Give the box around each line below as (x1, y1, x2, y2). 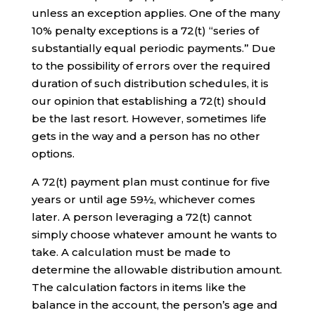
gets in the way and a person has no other (31, 129, 260, 143)
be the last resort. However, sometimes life (31, 111, 266, 125)
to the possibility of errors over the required (31, 58, 271, 72)
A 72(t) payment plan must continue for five (31, 174, 270, 188)
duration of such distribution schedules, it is (31, 76, 269, 90)
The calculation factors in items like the (31, 280, 246, 294)
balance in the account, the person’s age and (31, 297, 278, 311)
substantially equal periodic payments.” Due (31, 41, 276, 55)
